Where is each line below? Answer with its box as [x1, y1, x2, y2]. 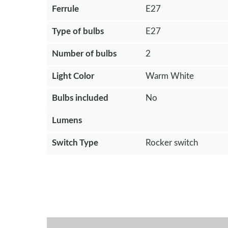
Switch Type [52, 138, 98, 147]
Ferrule [52, 5, 79, 14]
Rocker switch [145, 138, 198, 147]
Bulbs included [52, 94, 108, 103]
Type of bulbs [52, 26, 104, 36]
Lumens [52, 116, 82, 125]
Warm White [145, 71, 194, 80]
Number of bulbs [52, 49, 117, 58]
